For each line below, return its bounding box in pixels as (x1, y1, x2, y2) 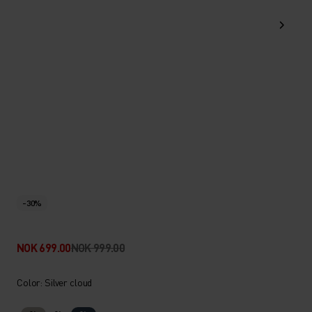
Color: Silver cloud (17, 276, 93, 288)
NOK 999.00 (70, 240, 125, 255)
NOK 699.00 (17, 240, 71, 255)
